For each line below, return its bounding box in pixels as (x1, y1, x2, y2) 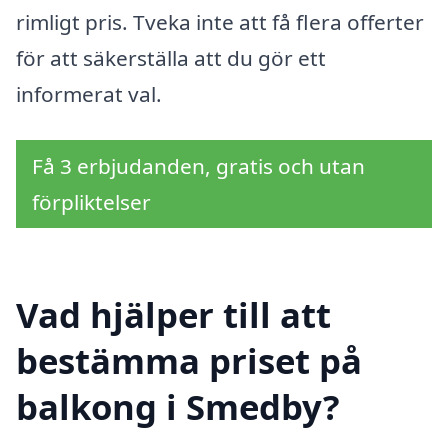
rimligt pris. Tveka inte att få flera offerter (16, 7, 424, 36)
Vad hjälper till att (16, 291, 331, 339)
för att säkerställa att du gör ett (16, 43, 326, 72)
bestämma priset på (16, 337, 362, 385)
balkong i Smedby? (16, 383, 340, 431)
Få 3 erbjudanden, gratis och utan (32, 151, 365, 180)
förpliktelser (32, 187, 151, 216)
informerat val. (16, 79, 162, 108)
